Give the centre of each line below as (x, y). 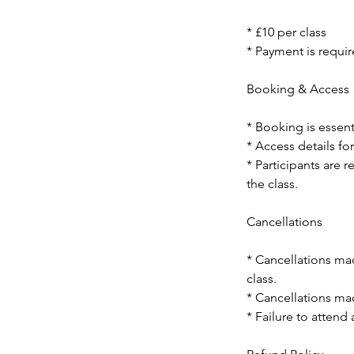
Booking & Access (298, 89)
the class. (272, 184)
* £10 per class (286, 32)
